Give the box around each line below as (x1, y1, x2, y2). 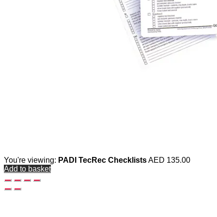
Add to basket (4, 164, 51, 173)
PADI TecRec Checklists (58, 155, 147, 164)
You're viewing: (4, 155, 58, 164)
